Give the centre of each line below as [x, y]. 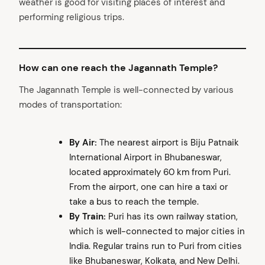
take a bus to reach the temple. [134, 202]
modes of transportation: [70, 105]
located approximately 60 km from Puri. [150, 172]
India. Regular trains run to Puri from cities [155, 246]
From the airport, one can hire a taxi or [148, 187]
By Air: [83, 143]
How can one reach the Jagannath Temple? [118, 68]
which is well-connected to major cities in [157, 232]
